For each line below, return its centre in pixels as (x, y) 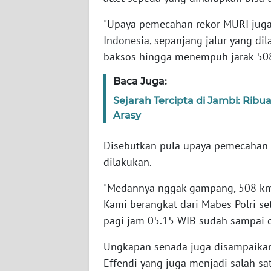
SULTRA (38, 98)
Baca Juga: (140, 82)
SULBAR (38, 232)
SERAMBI (41, 8)
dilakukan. (128, 162)
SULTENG (41, 188)
